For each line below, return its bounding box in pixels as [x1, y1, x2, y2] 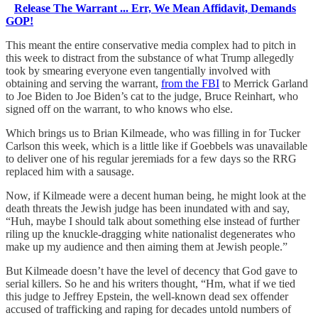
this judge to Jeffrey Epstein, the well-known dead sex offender [6, 290, 288, 303]
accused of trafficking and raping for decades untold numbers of [6, 303, 291, 316]
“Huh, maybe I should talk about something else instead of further [6, 215, 300, 228]
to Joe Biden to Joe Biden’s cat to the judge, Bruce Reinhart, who [6, 90, 298, 103]
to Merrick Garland [219, 77, 308, 90]
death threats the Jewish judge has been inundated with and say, [6, 202, 290, 215]
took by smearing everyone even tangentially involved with [6, 65, 270, 77]
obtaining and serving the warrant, [6, 77, 161, 90]
